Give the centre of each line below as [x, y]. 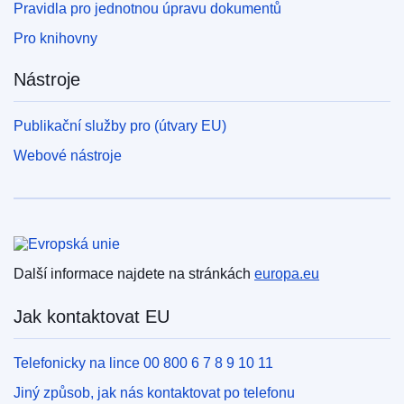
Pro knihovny [55, 39]
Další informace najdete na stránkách [134, 274]
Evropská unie [70, 231]
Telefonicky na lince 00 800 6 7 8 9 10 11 [143, 363]
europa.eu [287, 274]
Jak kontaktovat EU [92, 317]
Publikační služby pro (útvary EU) [120, 126]
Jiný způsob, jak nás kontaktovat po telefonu [154, 393]
